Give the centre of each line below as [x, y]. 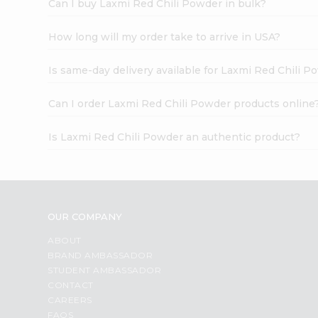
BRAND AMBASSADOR [100, 255]
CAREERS [70, 300]
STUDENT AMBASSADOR [105, 270]
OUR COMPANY [85, 216]
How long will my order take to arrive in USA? [165, 37]
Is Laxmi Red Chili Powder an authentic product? [175, 137]
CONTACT [71, 285]
